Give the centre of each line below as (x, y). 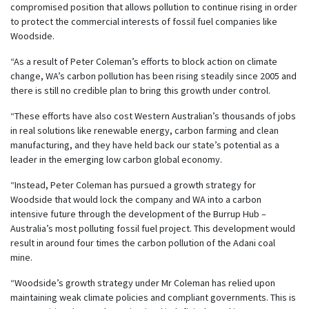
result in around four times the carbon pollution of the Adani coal (143, 242)
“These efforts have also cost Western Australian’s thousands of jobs (153, 116)
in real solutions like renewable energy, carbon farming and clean (144, 130)
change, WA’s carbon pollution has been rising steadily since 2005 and (153, 76)
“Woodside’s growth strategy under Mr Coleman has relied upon (143, 282)
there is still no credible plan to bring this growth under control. (140, 90)
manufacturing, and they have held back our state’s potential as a (145, 144)
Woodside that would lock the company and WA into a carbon (136, 199)
